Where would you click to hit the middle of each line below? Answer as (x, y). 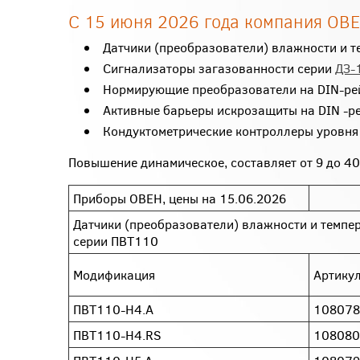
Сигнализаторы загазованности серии (219, 68)
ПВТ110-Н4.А (113, 309)
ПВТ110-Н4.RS (117, 335)
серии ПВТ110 (116, 241)
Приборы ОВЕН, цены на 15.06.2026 (180, 198)
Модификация (114, 274)
